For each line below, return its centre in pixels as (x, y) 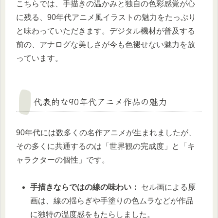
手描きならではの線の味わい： (85, 187)
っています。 (39, 58)
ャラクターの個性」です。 (63, 160)
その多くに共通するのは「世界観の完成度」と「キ (106, 146)
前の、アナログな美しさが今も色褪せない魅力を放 (106, 45)
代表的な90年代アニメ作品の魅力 (100, 101)
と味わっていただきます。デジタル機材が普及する (106, 31)
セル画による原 (168, 187)
